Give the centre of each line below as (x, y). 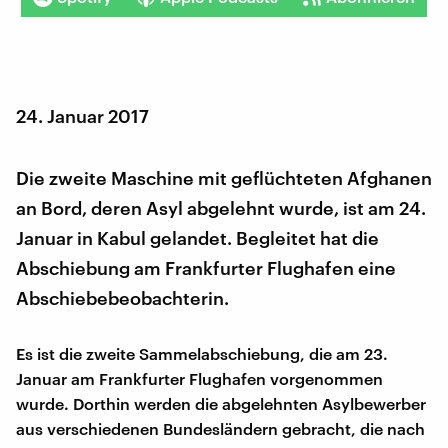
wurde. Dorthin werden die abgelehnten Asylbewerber (221, 403)
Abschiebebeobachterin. (122, 297)
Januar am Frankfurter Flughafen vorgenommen (199, 378)
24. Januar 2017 (82, 115)
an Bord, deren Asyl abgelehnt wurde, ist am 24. (221, 207)
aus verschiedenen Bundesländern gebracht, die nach (220, 428)
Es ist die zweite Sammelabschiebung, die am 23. (202, 353)
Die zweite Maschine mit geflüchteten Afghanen (224, 177)
